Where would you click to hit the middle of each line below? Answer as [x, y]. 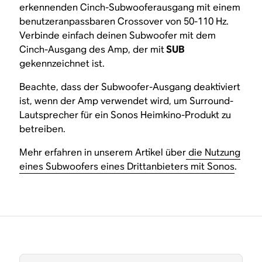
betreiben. [43, 129]
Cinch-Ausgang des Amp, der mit [92, 50]
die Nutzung [213, 153]
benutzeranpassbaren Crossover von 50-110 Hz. [124, 22]
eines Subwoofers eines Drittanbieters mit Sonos [127, 167]
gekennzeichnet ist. [62, 64]
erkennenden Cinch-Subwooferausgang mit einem [130, 8]
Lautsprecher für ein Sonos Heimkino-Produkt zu [125, 115]
